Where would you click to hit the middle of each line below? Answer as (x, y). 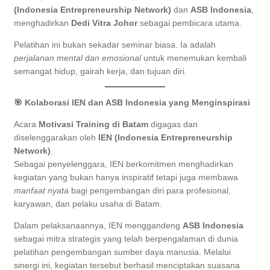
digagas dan (173, 124)
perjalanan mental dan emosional (77, 58)
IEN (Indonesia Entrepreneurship (165, 137)
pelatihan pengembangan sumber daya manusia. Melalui (122, 252)
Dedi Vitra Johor (104, 23)
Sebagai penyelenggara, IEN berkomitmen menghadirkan (124, 164)
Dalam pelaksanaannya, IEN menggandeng (98, 225)
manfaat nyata (41, 190)
